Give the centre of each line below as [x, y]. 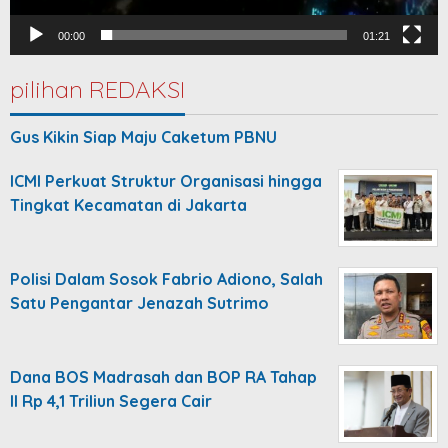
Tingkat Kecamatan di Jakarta [128, 205]
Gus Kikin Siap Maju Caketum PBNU [143, 137]
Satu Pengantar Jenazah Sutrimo [139, 303]
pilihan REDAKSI [97, 89]
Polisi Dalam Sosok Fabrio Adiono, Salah [166, 279]
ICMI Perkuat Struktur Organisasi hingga [166, 181]
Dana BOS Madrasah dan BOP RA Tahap [163, 377]
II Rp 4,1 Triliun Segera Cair [111, 401]
